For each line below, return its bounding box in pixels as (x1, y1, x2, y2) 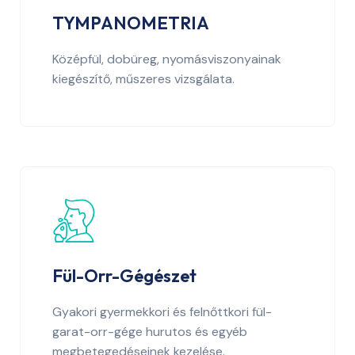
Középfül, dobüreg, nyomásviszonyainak (52, 50, 281, 67)
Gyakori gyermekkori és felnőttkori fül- (52, 303, 272, 320)
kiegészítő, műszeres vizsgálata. (52, 70, 235, 87)
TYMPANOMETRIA (52, 11, 209, 34)
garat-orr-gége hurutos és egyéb (52, 323, 247, 340)
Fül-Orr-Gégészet (52, 264, 197, 287)
